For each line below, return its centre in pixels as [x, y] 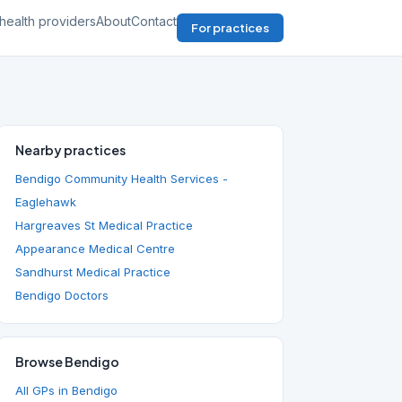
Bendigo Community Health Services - [122, 179]
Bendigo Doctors [62, 295]
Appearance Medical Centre [95, 249]
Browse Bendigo [67, 362]
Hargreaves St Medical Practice [104, 225]
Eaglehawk [46, 202]
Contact [154, 21]
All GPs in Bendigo [66, 390]
